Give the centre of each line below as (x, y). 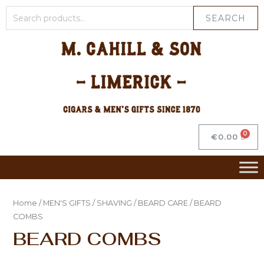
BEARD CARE (163, 203)
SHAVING (114, 203)
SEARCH (226, 18)
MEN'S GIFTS (67, 203)
